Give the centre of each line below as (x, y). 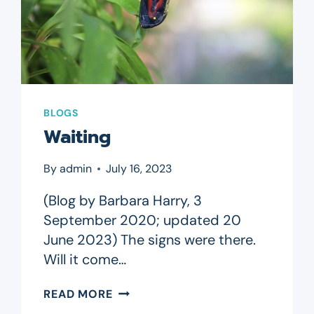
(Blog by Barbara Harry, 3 (123, 201)
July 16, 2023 (138, 169)
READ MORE (78, 294)
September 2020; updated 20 (143, 220)
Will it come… (85, 260)
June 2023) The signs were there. (150, 240)
